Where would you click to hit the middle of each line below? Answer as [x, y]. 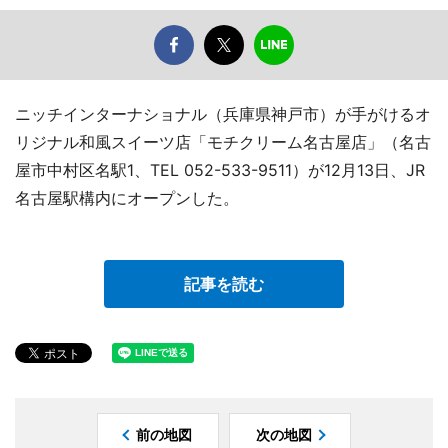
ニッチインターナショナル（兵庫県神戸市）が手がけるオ [223, 114]
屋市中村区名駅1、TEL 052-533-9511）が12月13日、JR [220, 170]
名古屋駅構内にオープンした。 [127, 198]
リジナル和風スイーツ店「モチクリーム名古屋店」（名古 [223, 142]
